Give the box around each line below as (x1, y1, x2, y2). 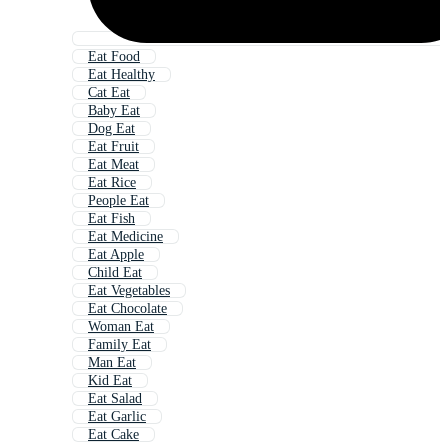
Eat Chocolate (88, 301, 167, 317)
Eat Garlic (88, 409, 146, 425)
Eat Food (88, 49, 140, 65)
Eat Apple (88, 247, 144, 263)
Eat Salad (88, 391, 142, 407)
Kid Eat (88, 373, 132, 389)
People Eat (88, 193, 149, 209)
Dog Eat (88, 121, 135, 137)
